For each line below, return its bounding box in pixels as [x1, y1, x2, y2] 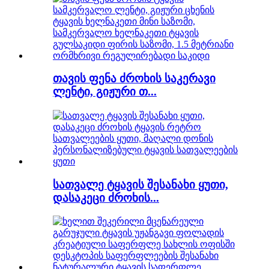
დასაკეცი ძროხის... [53, 191, 159, 204]
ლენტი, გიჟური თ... [53, 85, 157, 98]
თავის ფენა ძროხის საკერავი [53, 72, 216, 85]
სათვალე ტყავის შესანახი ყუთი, [53, 178, 228, 191]
